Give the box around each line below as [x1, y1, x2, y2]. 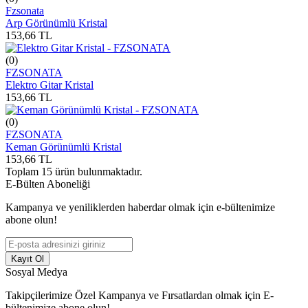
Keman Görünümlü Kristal [5, 140, 122, 153]
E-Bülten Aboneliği [5, 177, 90, 190]
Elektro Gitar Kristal [5, 78, 93, 91]
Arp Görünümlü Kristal [5, 16, 107, 29]
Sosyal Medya [5, 265, 67, 278]
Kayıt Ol [11, 253, 44, 264]
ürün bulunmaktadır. [52, 165, 142, 177]
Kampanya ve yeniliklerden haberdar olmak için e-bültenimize [5, 201, 275, 213]
